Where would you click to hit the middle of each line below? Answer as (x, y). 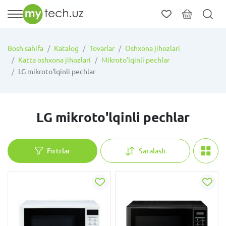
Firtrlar (59, 151)
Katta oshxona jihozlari (54, 60)
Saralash (152, 151)
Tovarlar (102, 48)
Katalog (66, 48)
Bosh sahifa (25, 48)
